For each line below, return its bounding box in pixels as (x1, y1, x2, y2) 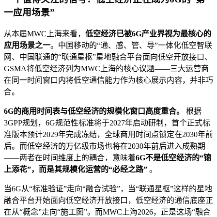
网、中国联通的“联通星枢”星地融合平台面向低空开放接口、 (4, 53, 212, 62)
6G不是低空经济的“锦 (136, 154, 211, 162)
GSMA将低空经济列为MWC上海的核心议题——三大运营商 (4, 64, 209, 73)
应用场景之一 (4, 41, 50, 50)
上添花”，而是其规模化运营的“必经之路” (4, 165, 147, 174)
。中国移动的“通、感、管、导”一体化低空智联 (50, 41, 212, 50)
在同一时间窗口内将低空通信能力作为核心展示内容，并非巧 (4, 76, 213, 85)
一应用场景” (4, 7, 55, 18)
